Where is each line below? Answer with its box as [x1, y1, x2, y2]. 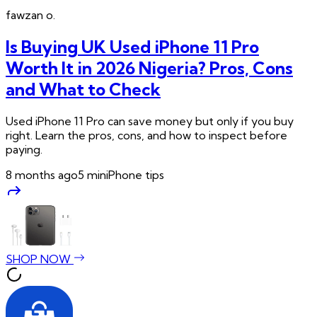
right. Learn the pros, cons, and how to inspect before [6, 127, 287, 142]
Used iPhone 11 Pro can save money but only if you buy [6, 113, 294, 128]
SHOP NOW [6, 251, 74, 266]
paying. [6, 142, 42, 156]
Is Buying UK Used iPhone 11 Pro [6, 35, 259, 57]
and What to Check [6, 78, 161, 100]
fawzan [6, 8, 43, 23]
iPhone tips [106, 167, 164, 182]
